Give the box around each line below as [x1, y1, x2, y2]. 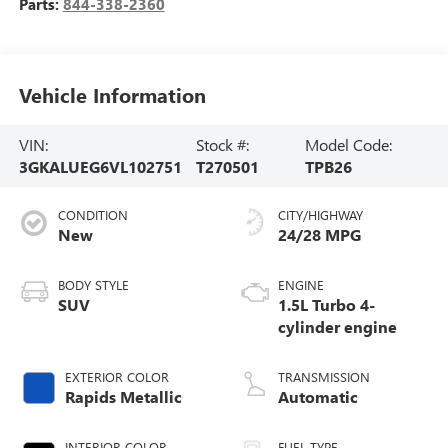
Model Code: [304, 133, 392, 155]
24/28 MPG [278, 223, 361, 245]
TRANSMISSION [278, 367, 370, 385]
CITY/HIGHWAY [278, 205, 363, 223]
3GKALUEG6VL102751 [18, 155, 182, 177]
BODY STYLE [57, 275, 129, 293]
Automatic [278, 385, 358, 407]
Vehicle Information [18, 81, 206, 109]
